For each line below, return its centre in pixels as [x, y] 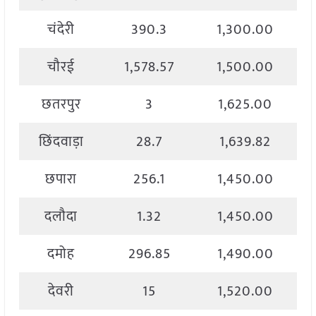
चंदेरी [61, 30]
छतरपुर [61, 105]
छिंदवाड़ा [61, 142]
